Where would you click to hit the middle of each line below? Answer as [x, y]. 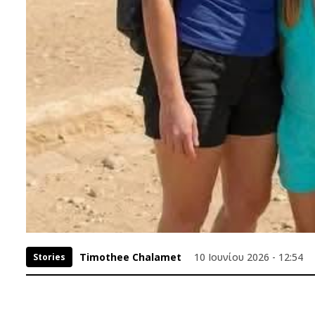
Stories [49, 257]
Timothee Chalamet [130, 257]
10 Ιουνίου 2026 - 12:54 [249, 257]
